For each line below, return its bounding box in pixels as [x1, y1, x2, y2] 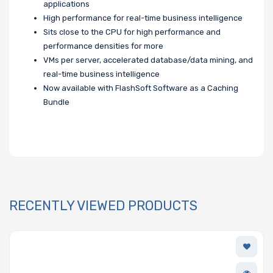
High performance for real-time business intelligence [43, 13, 243, 23]
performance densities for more [43, 41, 163, 51]
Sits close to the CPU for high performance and [43, 27, 221, 37]
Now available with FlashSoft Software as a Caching [43, 83, 238, 93]
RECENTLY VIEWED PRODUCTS [9, 197, 197, 214]
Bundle [43, 97, 69, 107]
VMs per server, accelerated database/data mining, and [43, 55, 253, 65]
